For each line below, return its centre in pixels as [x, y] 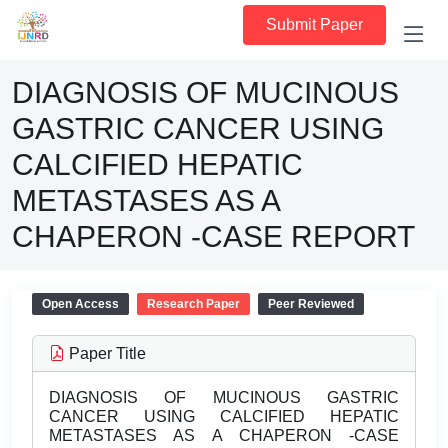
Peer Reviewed [311, 304]
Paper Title [105, 353]
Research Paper [193, 304]
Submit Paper [314, 24]
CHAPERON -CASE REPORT [213, 236]
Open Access [80, 304]
